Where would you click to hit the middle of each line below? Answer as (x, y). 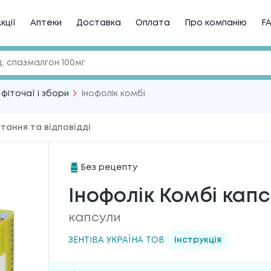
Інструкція (198, 240)
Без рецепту (109, 168)
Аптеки (46, 23)
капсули (94, 218)
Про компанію (216, 23)
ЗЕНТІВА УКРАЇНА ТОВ (116, 240)
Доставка (99, 23)
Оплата (153, 23)
